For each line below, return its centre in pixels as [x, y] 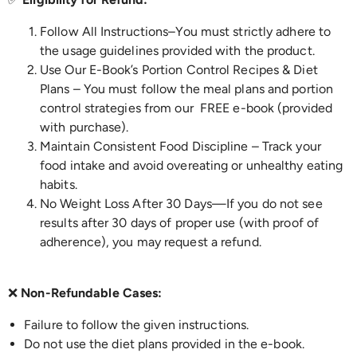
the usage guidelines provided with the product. [180, 51]
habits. [62, 184]
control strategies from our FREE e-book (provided [186, 108]
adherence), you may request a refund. [154, 242]
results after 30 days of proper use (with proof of [180, 223]
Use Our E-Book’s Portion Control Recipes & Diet [179, 70]
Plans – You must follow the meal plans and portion [187, 89]
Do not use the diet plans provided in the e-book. [168, 344]
